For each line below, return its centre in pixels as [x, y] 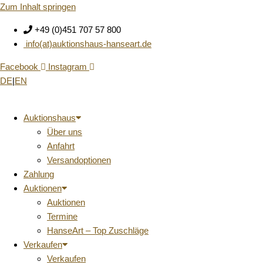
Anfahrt [61, 146]
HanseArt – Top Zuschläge [98, 230]
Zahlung [39, 174]
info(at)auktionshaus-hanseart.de [89, 44]
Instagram [68, 67]
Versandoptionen [79, 160]
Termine [62, 216]
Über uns [65, 132]
